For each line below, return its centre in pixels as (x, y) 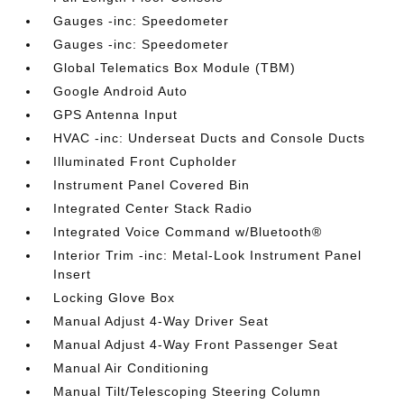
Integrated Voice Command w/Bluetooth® (188, 232)
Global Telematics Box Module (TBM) (175, 68)
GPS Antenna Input (116, 115)
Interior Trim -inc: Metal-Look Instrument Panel (208, 255)
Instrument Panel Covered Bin (152, 185)
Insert (73, 274)
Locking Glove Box (115, 298)
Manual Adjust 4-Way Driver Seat (161, 321)
